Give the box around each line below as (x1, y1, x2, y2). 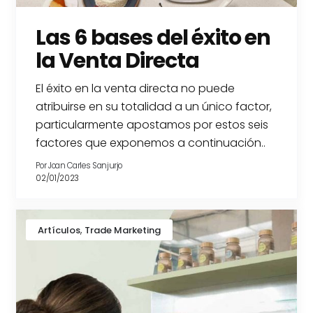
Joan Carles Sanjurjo (48, 160, 123, 172)
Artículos (38, 223, 81, 237)
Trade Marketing (85, 223, 161, 237)
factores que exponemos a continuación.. (36, 135, 266, 152)
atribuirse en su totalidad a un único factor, (36, 99, 272, 115)
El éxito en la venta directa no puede (36, 80, 235, 97)
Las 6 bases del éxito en (36, 23, 271, 53)
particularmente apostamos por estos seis (36, 117, 269, 133)
